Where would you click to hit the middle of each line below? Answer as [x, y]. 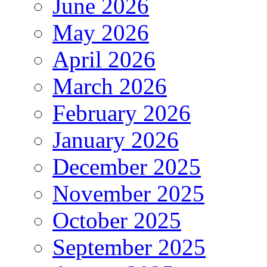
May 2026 [101, 32]
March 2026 [110, 86]
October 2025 [117, 220]
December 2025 [127, 166]
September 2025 [129, 247]
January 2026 [116, 139]
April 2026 [104, 59]
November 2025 [128, 193]
